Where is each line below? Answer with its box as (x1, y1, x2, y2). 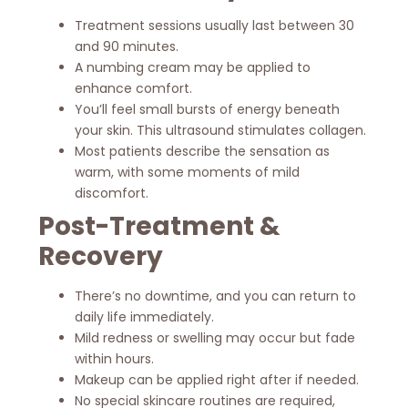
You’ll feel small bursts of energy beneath (75, 99, 341, 118)
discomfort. (75, 183, 149, 202)
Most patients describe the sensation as (75, 141, 331, 160)
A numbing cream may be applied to (75, 57, 311, 76)
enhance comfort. (75, 78, 193, 97)
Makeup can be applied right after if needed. (75, 370, 360, 389)
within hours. (75, 349, 155, 368)
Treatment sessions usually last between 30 (75, 15, 355, 35)
